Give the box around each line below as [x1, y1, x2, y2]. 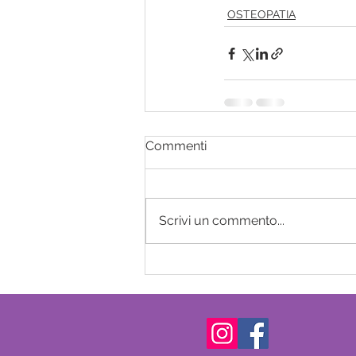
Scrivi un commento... [159, 213, 284, 229]
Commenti [145, 138, 207, 154]
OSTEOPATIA [227, 8, 296, 21]
